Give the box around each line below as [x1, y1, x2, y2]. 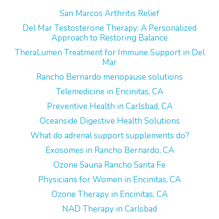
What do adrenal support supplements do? [30, 130, 189, 141]
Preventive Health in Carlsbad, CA [46, 101, 173, 112]
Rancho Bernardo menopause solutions [36, 71, 183, 83]
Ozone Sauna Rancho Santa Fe [53, 159, 166, 171]
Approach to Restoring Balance [51, 32, 168, 44]
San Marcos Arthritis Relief [60, 8, 159, 19]
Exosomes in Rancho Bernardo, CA [45, 145, 174, 156]
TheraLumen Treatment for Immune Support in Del [14, 47, 205, 58]
